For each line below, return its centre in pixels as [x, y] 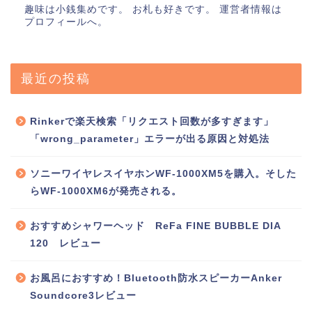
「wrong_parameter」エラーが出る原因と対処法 [150, 139]
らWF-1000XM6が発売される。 [106, 191]
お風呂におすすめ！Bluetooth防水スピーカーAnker [156, 278]
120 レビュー [65, 243]
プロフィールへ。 [66, 22]
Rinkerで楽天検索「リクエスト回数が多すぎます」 [152, 121]
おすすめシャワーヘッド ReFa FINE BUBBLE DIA [155, 226]
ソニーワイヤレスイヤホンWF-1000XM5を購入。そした [163, 173]
